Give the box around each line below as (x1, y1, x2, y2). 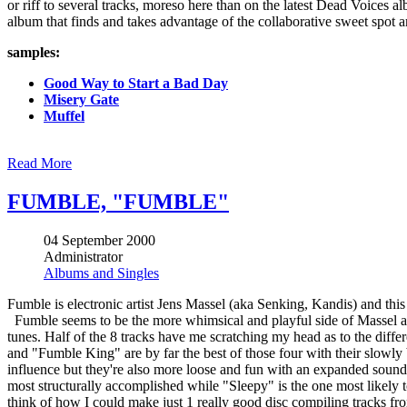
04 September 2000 (44, 233, 155, 249)
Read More (7, 155, 72, 172)
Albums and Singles (44, 265, 159, 282)
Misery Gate (44, 92, 119, 108)
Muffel (44, 108, 84, 124)
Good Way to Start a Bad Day (44, 75, 228, 92)
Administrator (44, 249, 123, 265)
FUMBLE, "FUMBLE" (7, 190, 229, 214)
